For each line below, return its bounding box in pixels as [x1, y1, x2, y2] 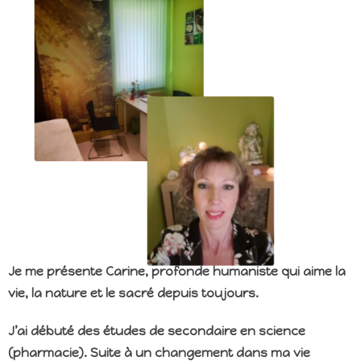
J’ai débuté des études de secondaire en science [8, 324, 305, 338]
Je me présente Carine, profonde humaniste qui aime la [8, 264, 346, 279]
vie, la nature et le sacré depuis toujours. [8, 286, 259, 301]
